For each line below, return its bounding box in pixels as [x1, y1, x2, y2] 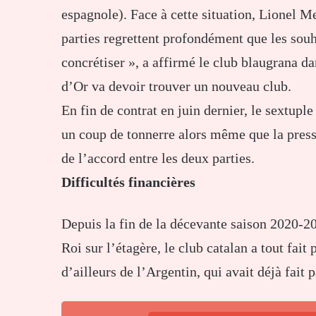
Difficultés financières [61, 174, 195, 190]
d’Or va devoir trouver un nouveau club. [61, 78, 291, 94]
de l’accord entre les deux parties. [61, 150, 255, 166]
